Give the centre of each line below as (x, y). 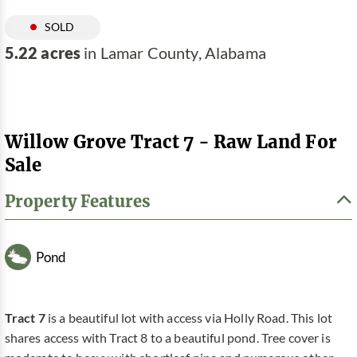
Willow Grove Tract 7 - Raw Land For (171, 141)
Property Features (78, 201)
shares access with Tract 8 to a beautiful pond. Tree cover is (167, 338)
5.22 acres (43, 53)
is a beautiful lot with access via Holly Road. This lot (189, 318)
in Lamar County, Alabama (173, 53)
